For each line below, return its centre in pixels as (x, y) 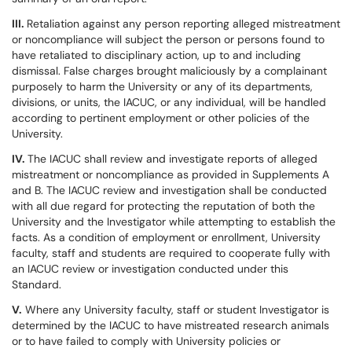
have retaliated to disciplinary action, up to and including (156, 55)
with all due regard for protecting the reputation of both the (163, 206)
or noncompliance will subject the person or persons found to (168, 39)
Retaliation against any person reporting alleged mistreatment (183, 24)
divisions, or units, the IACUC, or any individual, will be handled (169, 102)
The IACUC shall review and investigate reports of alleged (172, 159)
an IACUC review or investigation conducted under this (150, 269)
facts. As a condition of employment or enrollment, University (166, 237)
